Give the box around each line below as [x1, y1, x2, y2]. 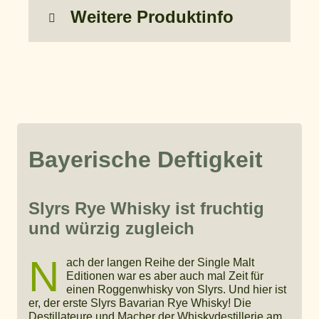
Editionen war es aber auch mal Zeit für [66, 269, 263, 282]
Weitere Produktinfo [70, 7, 234, 27]
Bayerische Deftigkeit [28, 147, 263, 173]
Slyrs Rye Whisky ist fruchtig [28, 198, 264, 218]
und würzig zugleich [28, 218, 194, 238]
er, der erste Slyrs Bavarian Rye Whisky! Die [28, 296, 251, 309]
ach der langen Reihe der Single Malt [66, 256, 254, 268]
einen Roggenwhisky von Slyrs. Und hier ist [66, 283, 286, 296]
